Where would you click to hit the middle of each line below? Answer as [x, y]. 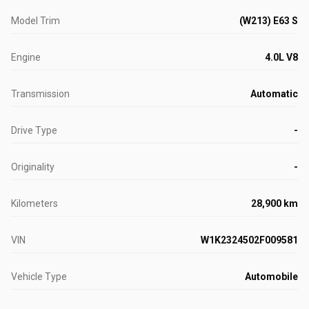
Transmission [40, 94]
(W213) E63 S [269, 21]
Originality [33, 167]
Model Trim [36, 21]
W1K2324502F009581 [249, 240]
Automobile [271, 277]
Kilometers [34, 203]
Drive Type [34, 130]
